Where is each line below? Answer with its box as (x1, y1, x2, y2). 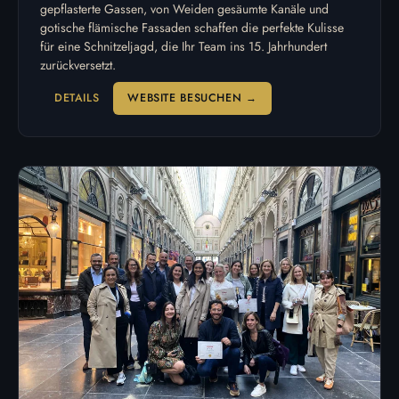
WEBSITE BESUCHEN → (127, 89, 257, 106)
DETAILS (54, 89, 100, 106)
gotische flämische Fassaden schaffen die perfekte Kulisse (40, 18, 344, 37)
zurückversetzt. (40, 55, 116, 74)
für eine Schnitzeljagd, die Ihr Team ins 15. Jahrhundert (40, 37, 327, 55)
